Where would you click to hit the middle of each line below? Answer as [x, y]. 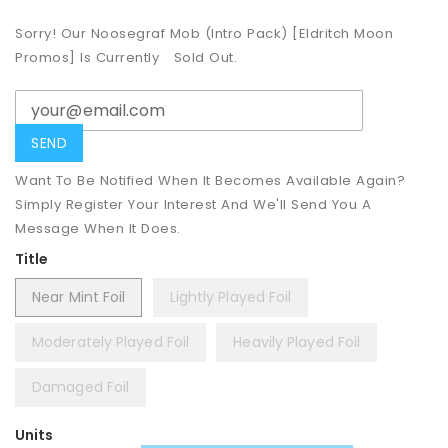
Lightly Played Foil [230, 296]
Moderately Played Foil [111, 341]
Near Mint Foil [79, 296]
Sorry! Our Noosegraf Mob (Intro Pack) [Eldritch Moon [204, 34]
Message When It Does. [98, 228]
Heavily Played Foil [297, 341]
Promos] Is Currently [89, 58]
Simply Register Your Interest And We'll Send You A [193, 204]
